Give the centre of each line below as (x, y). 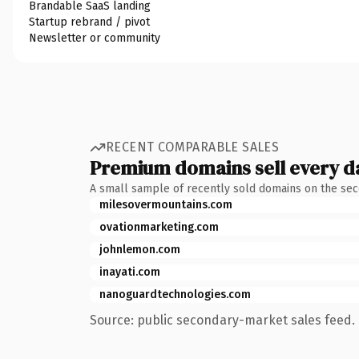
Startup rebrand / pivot (89, 22)
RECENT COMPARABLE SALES (193, 147)
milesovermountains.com (166, 204)
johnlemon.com (140, 249)
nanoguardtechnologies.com (175, 294)
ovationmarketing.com (159, 227)
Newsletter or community (95, 38)
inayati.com (130, 272)
